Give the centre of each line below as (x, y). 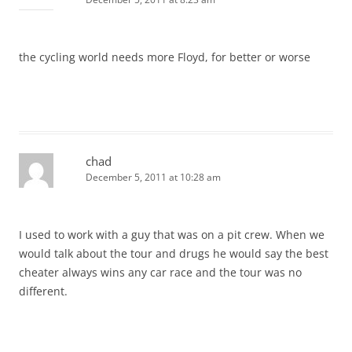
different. (43, 291)
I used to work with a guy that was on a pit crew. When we (172, 234)
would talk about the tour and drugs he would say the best (174, 253)
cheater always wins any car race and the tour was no (160, 272)
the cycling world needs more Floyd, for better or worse (165, 57)
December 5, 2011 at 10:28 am (153, 177)
